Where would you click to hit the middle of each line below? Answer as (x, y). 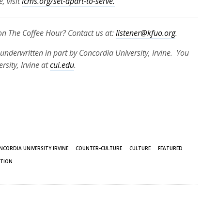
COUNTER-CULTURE (99, 148)
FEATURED (170, 148)
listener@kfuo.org (146, 33)
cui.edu (62, 65)
